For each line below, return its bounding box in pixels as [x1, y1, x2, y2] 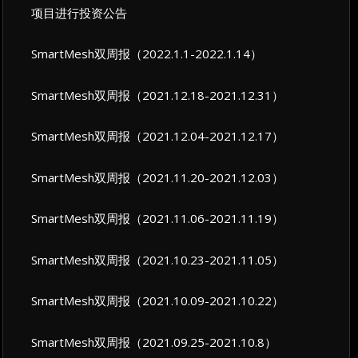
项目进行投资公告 [31, 4, 128, 21]
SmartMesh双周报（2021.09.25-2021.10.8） [31, 333, 277, 350]
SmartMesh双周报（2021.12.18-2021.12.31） [31, 86, 284, 103]
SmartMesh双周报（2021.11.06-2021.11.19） [31, 210, 284, 227]
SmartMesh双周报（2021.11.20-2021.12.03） [31, 169, 284, 185]
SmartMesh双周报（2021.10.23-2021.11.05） [31, 251, 284, 268]
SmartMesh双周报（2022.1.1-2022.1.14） [31, 46, 263, 62]
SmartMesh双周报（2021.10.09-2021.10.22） [31, 292, 284, 309]
